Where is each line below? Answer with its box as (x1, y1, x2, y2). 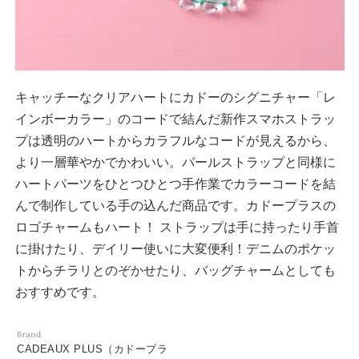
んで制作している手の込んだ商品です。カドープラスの (14, 199, 336, 213)
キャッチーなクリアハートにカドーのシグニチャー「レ (14, 91, 336, 105)
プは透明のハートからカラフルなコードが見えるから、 (14, 134, 336, 148)
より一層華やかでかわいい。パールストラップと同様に (14, 155, 336, 170)
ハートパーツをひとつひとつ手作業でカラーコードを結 (14, 177, 336, 192)
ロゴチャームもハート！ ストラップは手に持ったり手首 (14, 220, 339, 235)
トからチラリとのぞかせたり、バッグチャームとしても (14, 264, 336, 278)
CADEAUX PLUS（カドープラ (17, 343, 168, 356)
